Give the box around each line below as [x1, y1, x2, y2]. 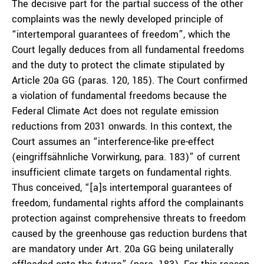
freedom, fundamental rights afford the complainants [12, 196, 243, 210]
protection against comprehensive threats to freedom [12, 212, 246, 225]
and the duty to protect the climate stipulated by [12, 58, 225, 72]
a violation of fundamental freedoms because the [12, 89, 227, 103]
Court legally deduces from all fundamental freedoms [12, 43, 244, 57]
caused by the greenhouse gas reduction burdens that [12, 227, 247, 240]
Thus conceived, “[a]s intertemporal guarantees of [12, 181, 232, 194]
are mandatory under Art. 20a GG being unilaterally [12, 242, 233, 256]
